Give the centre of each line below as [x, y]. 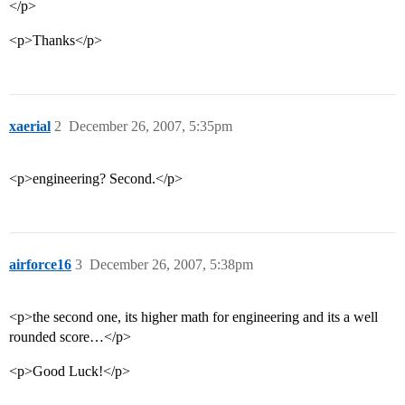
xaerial [30, 127]
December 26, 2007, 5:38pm [171, 265]
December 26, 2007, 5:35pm [151, 127]
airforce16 [40, 265]
